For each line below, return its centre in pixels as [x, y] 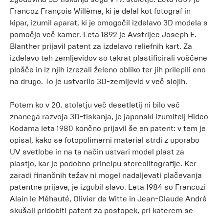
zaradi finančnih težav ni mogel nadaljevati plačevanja [106, 175]
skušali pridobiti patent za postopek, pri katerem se [101, 210]
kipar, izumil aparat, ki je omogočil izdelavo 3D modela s [109, 23]
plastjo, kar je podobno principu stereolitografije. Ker [103, 164]
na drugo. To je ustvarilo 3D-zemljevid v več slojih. [99, 81]
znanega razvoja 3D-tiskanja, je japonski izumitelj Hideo [109, 117]
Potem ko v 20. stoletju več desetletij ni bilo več [95, 105]
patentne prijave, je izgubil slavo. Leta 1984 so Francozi [108, 187]
